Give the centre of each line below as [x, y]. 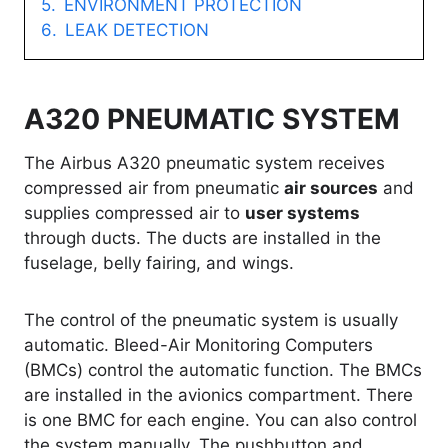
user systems [302, 213]
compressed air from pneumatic [154, 188]
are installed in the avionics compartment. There [218, 395]
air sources [331, 188]
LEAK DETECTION [137, 30]
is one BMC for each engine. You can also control [220, 420]
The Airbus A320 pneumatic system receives [204, 163]
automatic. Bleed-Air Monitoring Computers [198, 345]
